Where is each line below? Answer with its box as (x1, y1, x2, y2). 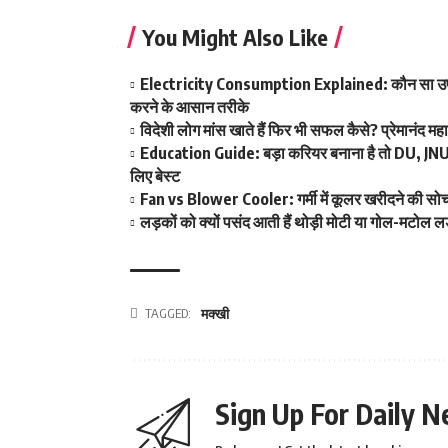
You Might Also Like (142, 23, 328, 51)
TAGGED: (145, 305, 191, 321)
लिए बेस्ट (130, 166, 180, 186)
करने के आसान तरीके (130, 97, 249, 117)
